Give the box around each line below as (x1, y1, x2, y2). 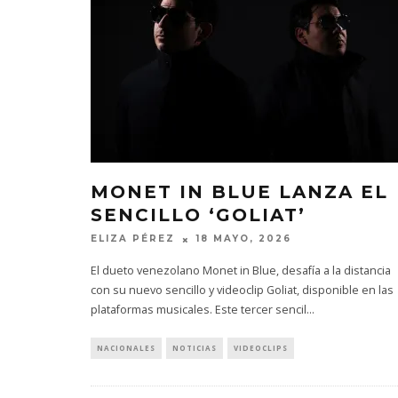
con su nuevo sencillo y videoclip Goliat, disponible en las (91, 282, 394, 298)
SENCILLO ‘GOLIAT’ (91, 204, 306, 227)
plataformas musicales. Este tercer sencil (91, 301, 306, 317)
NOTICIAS (172, 342, 217, 353)
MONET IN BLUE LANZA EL (91, 181, 388, 203)
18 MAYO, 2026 (196, 233, 291, 245)
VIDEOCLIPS (234, 342, 288, 353)
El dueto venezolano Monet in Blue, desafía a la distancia (91, 262, 391, 278)
